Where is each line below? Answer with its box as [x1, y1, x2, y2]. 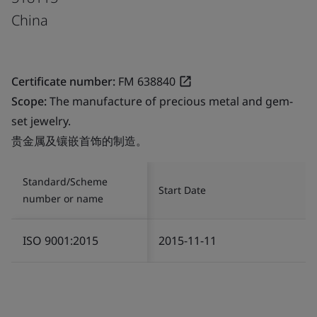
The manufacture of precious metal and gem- [50, 93, 293, 109]
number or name [23, 191, 103, 205]
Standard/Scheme [23, 174, 108, 188]
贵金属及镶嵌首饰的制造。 [11, 132, 147, 149]
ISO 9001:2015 [23, 232, 98, 248]
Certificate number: [11, 73, 115, 89]
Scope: [11, 93, 50, 109]
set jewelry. [11, 113, 71, 129]
